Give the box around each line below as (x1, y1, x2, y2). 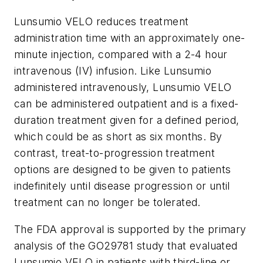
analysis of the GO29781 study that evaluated (14, 239, 238, 252)
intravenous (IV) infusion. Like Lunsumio (14, 64, 211, 77)
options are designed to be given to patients (14, 163, 231, 176)
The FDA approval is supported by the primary (14, 222, 247, 235)
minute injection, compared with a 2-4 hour (14, 48, 228, 60)
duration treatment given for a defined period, (14, 113, 240, 126)
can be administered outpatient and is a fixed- (14, 97, 239, 110)
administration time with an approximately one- (14, 31, 245, 44)
